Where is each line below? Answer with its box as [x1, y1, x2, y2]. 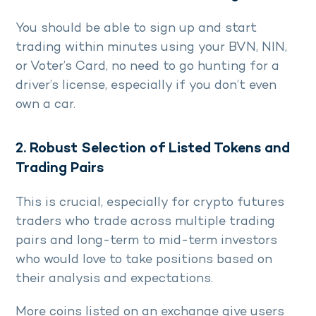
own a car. [16, 98, 79, 112]
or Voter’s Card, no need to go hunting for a [16, 60, 279, 74]
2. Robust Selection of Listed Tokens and [16, 142, 290, 157]
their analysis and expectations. [16, 272, 224, 286]
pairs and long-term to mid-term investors [16, 234, 277, 248]
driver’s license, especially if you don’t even [16, 79, 276, 93]
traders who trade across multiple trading [16, 215, 275, 229]
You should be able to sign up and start [16, 22, 257, 36]
